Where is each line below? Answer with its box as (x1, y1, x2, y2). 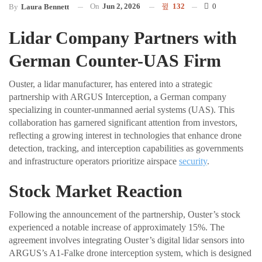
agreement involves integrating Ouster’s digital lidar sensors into (9, 235, 244, 246)
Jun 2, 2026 (102, 2, 140, 11)
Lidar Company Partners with (9, 28, 237, 48)
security (179, 156, 207, 167)
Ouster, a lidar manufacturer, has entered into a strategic (9, 79, 212, 89)
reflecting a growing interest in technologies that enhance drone (9, 130, 242, 141)
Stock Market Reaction (9, 181, 182, 201)
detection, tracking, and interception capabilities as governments (9, 143, 243, 154)
